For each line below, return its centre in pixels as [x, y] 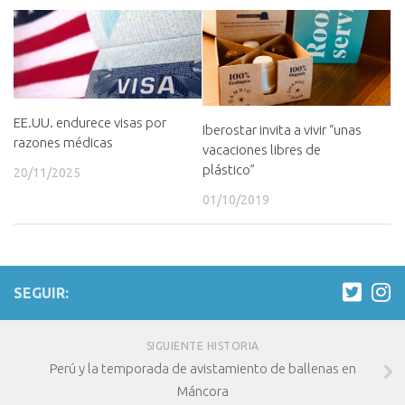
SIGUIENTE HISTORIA [202, 346]
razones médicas [63, 143]
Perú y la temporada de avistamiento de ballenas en [202, 369]
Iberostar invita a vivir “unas [282, 129]
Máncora [202, 391]
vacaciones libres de [262, 149]
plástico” [229, 169]
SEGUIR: [41, 293]
